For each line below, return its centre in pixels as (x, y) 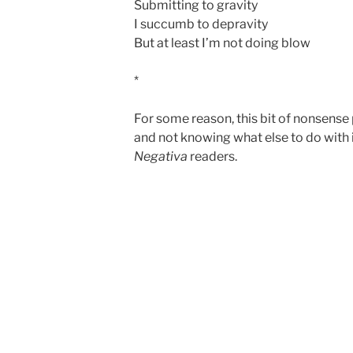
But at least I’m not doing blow (222, 43)
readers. (212, 156)
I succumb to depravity (201, 24)
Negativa (161, 156)
